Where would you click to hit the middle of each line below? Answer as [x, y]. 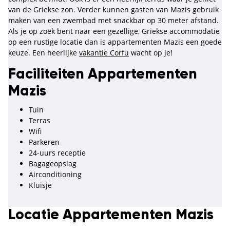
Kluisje [40, 185]
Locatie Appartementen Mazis [111, 215]
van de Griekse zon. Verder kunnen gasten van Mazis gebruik [113, 10]
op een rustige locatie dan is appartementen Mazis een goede [115, 42]
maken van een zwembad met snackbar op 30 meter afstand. [113, 21]
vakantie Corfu [104, 53]
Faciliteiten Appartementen [103, 75]
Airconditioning [55, 175]
